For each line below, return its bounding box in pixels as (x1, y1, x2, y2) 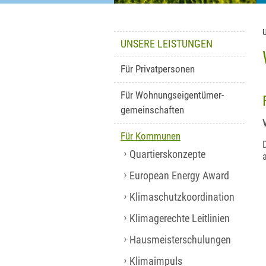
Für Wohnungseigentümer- (121, 89, 224, 101)
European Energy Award (129, 170, 229, 182)
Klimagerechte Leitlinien (129, 213, 230, 224)
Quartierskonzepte (129, 148, 205, 160)
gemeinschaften (121, 104, 184, 116)
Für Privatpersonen (121, 63, 195, 75)
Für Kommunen (121, 130, 180, 142)
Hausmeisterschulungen (129, 234, 231, 246)
